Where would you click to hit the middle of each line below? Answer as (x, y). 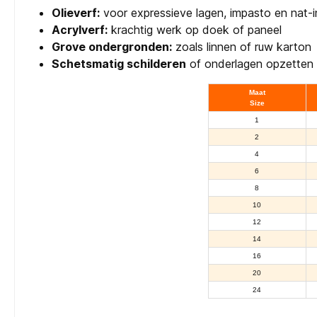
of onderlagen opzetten (250, 64)
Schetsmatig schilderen (119, 64)
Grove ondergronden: (112, 47)
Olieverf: (76, 13)
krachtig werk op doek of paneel (195, 30)
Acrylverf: (80, 30)
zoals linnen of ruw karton (242, 47)
